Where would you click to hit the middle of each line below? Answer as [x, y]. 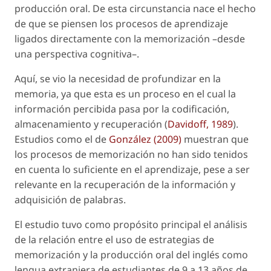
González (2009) [145, 139]
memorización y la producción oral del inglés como [131, 254]
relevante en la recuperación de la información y [125, 184]
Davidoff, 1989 [200, 124]
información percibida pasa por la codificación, [122, 109]
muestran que [215, 139]
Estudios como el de [62, 139]
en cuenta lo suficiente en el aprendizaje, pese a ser [132, 169]
